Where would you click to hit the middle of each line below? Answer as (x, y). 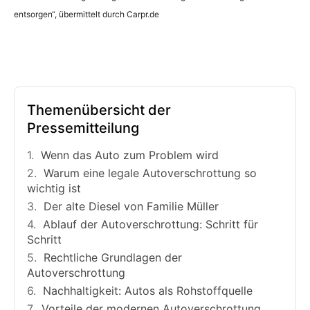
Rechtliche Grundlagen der (113, 257)
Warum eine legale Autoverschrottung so (150, 173)
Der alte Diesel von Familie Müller (131, 206)
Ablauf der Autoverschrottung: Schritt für (151, 224)
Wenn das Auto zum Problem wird (130, 155)
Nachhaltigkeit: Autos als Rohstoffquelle (148, 290)
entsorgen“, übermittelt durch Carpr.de (86, 14)
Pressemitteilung (83, 128)
